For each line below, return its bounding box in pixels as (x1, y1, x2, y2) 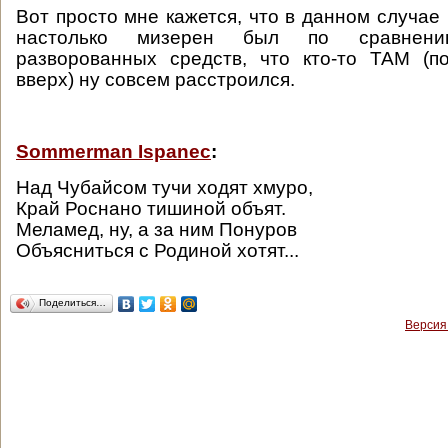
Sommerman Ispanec (16, 141, 211, 162)
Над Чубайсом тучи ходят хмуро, (16, 177, 318, 198)
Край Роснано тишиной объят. (16, 198, 291, 219)
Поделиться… (39, 297, 106, 308)
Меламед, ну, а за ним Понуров (16, 219, 302, 240)
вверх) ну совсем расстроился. (16, 69, 295, 90)
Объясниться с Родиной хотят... (16, 240, 299, 261)
